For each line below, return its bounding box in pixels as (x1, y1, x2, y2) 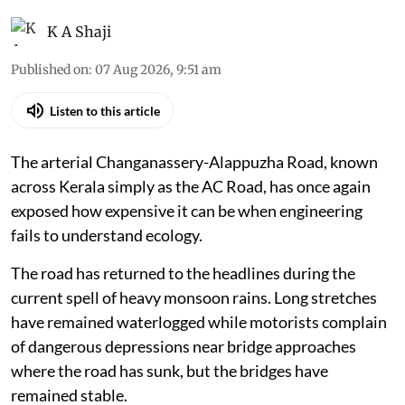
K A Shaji (47, 23, 111, 42)
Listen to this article (50, 102, 160, 118)
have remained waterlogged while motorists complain (11, 312, 387, 333)
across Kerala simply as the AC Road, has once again (11, 176, 371, 197)
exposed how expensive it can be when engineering (11, 201, 363, 221)
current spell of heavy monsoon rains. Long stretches (11, 287, 377, 308)
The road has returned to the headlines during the (11, 263, 355, 284)
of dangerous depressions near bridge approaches (11, 336, 356, 357)
